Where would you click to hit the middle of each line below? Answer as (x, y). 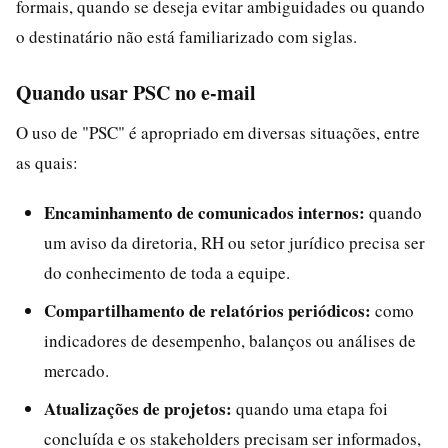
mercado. (76, 370)
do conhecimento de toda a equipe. (167, 272)
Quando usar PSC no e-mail (136, 92)
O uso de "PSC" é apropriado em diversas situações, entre (218, 132)
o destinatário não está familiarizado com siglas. (186, 36)
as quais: (47, 162)
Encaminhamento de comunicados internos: (204, 212)
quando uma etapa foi (310, 408)
